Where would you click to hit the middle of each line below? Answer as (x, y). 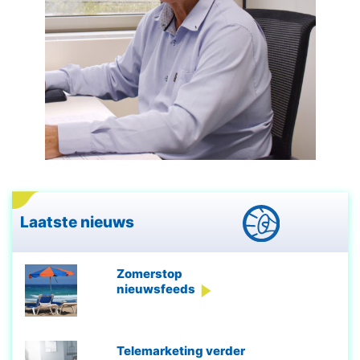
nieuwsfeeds (155, 288)
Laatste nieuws (78, 222)
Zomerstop (149, 273)
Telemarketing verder (180, 350)
